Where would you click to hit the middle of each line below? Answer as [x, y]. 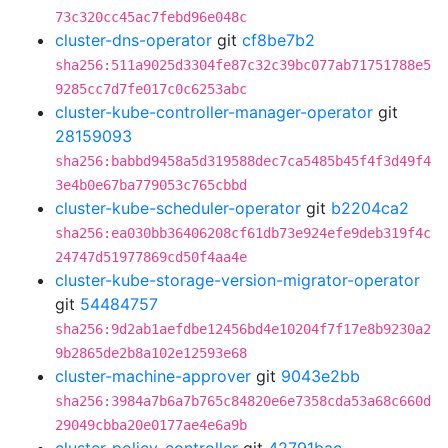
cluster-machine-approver [153, 376]
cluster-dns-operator [133, 40]
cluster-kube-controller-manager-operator [214, 112]
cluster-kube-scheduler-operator [178, 208]
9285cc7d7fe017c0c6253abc [151, 89]
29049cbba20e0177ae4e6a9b [151, 425]
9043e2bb [320, 376]
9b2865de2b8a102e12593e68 [151, 353]
